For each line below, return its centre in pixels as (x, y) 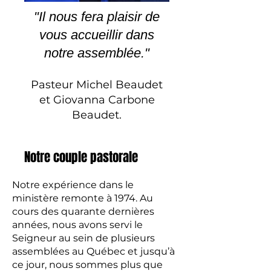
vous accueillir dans (97, 35)
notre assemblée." (97, 53)
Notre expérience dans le (73, 185)
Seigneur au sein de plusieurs (83, 238)
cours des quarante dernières (83, 211)
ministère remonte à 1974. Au (83, 198)
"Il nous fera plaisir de (97, 17)
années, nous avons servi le (77, 225)
